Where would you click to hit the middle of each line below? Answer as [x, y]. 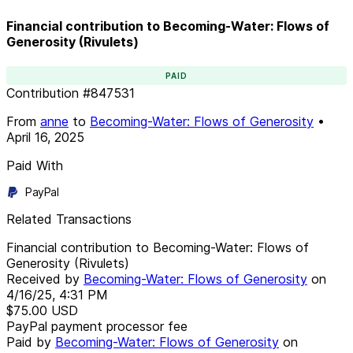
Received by [45, 279]
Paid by [31, 342]
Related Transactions [69, 219]
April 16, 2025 [45, 137]
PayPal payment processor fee [97, 326]
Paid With [35, 165]
